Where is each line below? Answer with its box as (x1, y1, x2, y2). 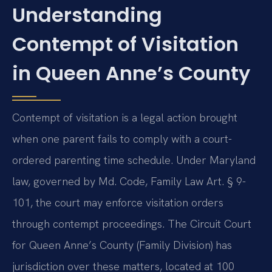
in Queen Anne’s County (12, 59, 250, 87)
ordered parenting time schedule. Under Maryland (12, 152, 256, 167)
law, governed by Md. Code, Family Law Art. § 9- (12, 174, 246, 188)
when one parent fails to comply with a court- (12, 131, 232, 146)
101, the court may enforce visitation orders (12, 195, 223, 209)
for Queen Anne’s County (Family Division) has (12, 237, 232, 252)
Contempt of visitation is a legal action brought (12, 110, 237, 124)
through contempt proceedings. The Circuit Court (12, 216, 251, 231)
